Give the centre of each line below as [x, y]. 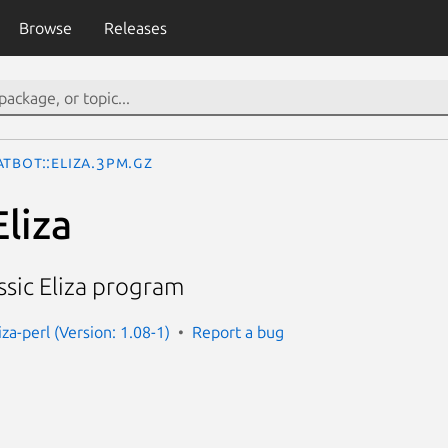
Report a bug [238, 331]
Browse [45, 28]
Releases [135, 28]
